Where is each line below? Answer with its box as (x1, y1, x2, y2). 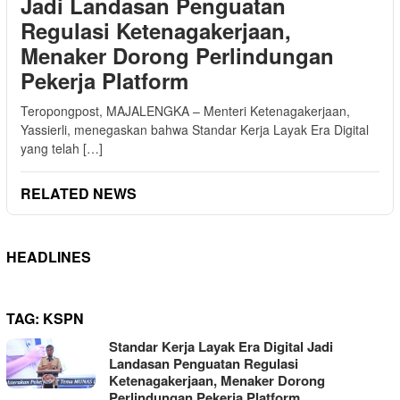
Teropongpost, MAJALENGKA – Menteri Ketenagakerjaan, (21, 101, 350, 120)
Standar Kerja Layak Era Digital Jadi (109, 336, 333, 356)
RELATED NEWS (21, 182, 137, 204)
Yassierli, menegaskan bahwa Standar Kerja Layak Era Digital (21, 120, 369, 138)
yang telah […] (21, 138, 103, 157)
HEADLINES (6, 246, 91, 267)
